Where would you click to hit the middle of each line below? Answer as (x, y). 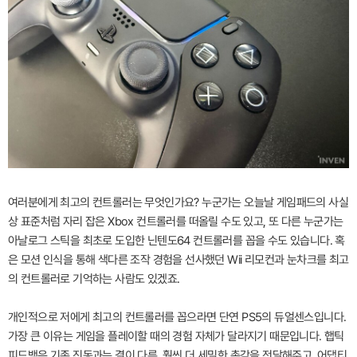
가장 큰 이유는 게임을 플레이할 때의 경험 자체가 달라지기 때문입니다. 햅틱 (176, 336)
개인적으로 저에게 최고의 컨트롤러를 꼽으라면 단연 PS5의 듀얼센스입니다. (177, 317)
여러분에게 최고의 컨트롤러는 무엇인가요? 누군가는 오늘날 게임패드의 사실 (178, 202)
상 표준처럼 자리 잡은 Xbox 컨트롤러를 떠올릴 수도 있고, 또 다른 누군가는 (176, 222)
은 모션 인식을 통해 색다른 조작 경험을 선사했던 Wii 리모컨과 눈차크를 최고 (178, 260)
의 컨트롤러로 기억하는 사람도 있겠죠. (94, 279)
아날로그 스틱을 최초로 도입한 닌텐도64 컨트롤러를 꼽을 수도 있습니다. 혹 (177, 241)
